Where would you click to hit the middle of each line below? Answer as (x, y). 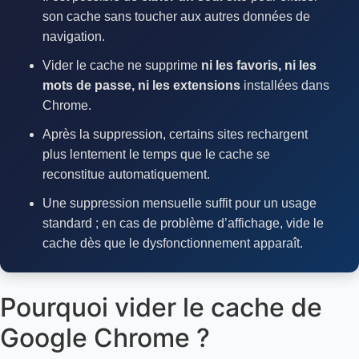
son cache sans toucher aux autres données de (176, 16)
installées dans (284, 85)
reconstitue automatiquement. (126, 174)
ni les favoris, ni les (258, 65)
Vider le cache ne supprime (121, 65)
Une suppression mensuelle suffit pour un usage (179, 204)
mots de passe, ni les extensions (141, 85)
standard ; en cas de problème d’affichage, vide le (183, 224)
